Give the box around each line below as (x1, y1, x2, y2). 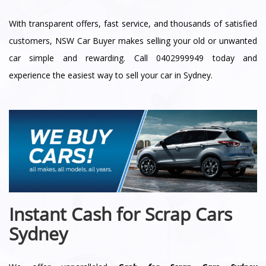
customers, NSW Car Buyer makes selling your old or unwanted (9, 34, 257, 46)
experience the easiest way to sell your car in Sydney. (9, 69, 213, 81)
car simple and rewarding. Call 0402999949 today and (9, 52, 257, 64)
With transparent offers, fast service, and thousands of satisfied (9, 17, 257, 29)
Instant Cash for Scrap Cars (9, 201, 232, 226)
